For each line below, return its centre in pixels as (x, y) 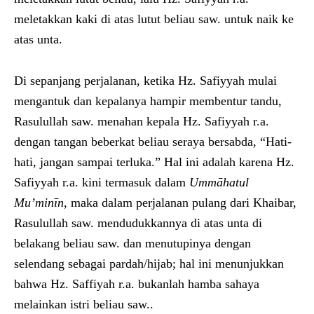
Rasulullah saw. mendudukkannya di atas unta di (138, 223)
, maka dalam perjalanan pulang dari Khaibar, (180, 202)
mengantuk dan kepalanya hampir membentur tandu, (148, 101)
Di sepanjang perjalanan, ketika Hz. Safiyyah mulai (145, 80)
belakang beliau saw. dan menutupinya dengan (132, 243)
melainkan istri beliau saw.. (84, 304)
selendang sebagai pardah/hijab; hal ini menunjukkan (149, 263)
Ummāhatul (219, 182)
